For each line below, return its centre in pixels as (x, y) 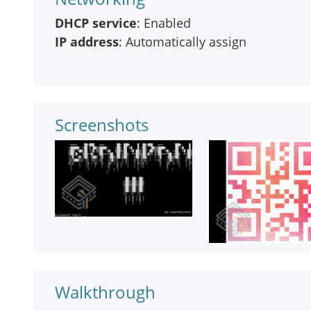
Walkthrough (105, 292)
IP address (87, 42)
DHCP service (96, 23)
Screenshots (102, 125)
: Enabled (164, 23)
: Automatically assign (183, 42)
